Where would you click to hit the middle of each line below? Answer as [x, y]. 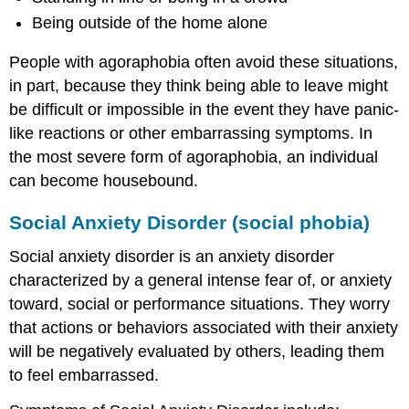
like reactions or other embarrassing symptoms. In [191, 133]
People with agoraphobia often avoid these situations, [204, 62]
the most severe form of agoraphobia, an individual [194, 157]
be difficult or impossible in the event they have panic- [204, 109]
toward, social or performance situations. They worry [200, 304]
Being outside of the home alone [150, 23]
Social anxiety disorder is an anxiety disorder [172, 257]
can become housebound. [104, 180]
